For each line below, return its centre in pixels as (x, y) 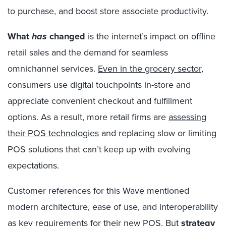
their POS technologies (53, 133)
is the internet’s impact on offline (150, 36)
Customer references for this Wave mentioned (98, 191)
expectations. (33, 165)
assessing (187, 117)
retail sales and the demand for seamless (88, 52)
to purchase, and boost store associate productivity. (108, 11)
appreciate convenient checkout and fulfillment (100, 101)
